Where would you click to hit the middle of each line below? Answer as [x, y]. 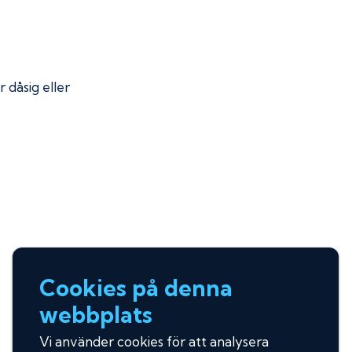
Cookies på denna [136, 287]
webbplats [96, 314]
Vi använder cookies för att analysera [154, 341]
